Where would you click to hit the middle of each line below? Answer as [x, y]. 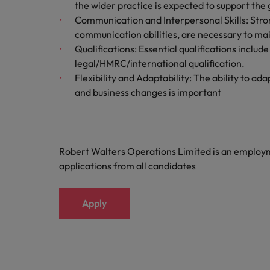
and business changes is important [148, 92]
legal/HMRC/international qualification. [160, 63]
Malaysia [38, 17]
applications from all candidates [127, 166]
